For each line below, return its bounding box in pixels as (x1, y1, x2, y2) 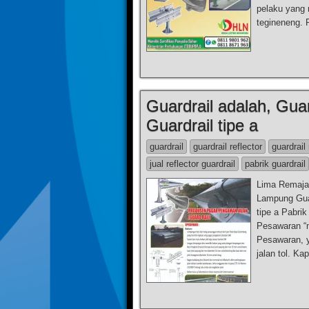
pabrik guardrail (245, 159, 306, 169)
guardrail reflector (193, 141, 262, 152)
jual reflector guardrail (150, 159, 235, 169)
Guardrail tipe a (146, 116, 258, 134)
